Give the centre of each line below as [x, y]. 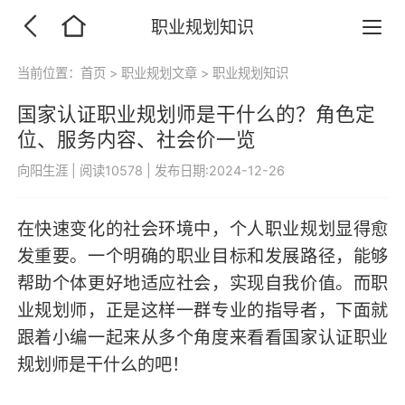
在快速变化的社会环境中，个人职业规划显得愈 [202, 229]
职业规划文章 [160, 72]
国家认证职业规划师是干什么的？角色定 [196, 114]
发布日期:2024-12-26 [219, 170]
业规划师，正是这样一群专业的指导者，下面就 [202, 311]
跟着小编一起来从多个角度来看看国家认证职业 [202, 338]
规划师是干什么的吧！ [103, 365]
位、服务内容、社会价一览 [136, 140]
